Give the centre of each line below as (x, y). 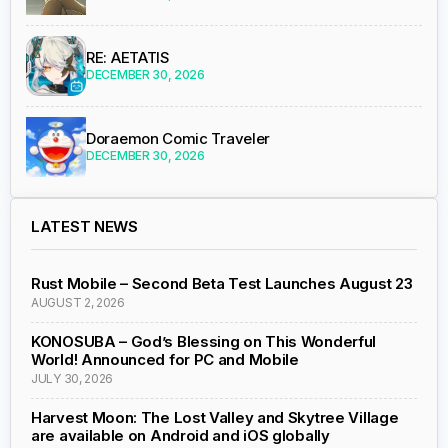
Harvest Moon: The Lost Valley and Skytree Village (215, 418)
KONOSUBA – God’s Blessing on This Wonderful (204, 342)
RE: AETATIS (128, 58)
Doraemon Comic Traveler (178, 139)
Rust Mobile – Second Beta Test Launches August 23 (222, 284)
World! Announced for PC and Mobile (165, 360)
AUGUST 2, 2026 (78, 303)
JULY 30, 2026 (72, 379)
